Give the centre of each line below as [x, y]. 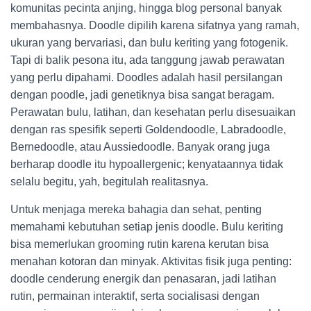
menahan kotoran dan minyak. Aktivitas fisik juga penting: [151, 261]
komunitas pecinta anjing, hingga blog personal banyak [146, 8]
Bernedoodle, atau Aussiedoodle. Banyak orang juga [140, 147]
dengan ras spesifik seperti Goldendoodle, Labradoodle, [148, 129]
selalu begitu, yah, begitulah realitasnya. [109, 182]
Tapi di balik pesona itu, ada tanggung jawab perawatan [148, 60]
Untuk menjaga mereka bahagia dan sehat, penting [136, 209]
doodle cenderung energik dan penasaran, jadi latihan [143, 279]
